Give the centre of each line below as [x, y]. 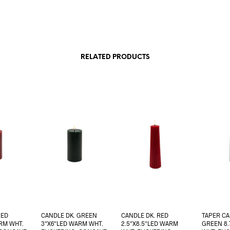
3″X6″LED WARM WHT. [72, 224]
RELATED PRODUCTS [115, 57]
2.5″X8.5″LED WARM [150, 224]
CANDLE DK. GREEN [69, 215]
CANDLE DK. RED [145, 215]
